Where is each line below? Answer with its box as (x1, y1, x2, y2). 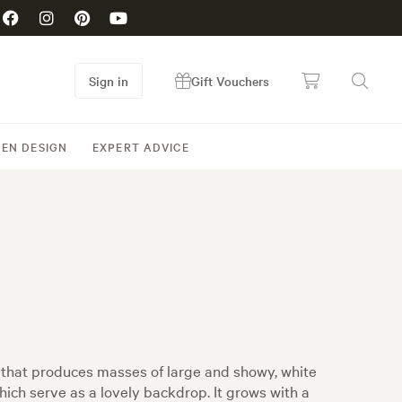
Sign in (89, 72, 128, 90)
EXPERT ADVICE (92, 138, 189, 154)
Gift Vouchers (191, 72, 269, 90)
